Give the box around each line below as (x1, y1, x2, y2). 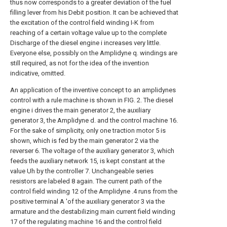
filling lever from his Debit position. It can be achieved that (10, 9, 178, 16)
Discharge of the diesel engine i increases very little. (10, 39, 161, 47)
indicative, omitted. (10, 69, 65, 77)
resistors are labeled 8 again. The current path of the (10, 177, 162, 185)
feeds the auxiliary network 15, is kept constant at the (10, 157, 165, 165)
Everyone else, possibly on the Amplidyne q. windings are (10, 49, 177, 57)
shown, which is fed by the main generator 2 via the (10, 137, 159, 144)
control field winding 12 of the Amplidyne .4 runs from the (10, 187, 177, 195)
